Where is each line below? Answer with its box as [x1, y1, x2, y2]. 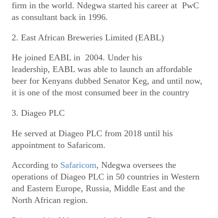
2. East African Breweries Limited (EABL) [12, 32, 164, 42]
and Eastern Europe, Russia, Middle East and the [12, 183, 185, 194]
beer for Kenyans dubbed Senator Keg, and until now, [12, 76, 202, 86]
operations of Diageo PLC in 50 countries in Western [12, 172, 200, 182]
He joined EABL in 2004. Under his [12, 53, 142, 63]
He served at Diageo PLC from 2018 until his [12, 128, 173, 138]
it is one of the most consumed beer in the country [12, 88, 189, 98]
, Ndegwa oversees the [96, 160, 176, 170]
